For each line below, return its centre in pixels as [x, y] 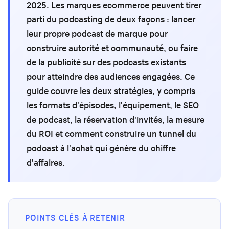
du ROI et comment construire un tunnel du [111, 134]
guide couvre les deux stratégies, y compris [111, 91]
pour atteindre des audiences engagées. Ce [111, 76]
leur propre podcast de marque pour [97, 33]
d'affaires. [46, 162]
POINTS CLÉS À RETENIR [75, 217]
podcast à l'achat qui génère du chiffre [101, 148]
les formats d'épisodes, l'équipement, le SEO [113, 105]
